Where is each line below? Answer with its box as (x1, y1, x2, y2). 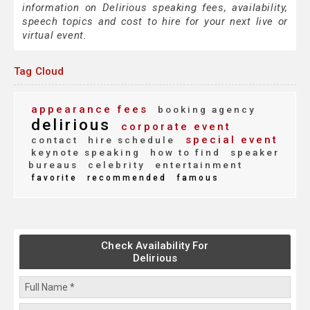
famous (172, 173, 219, 183)
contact (31, 134, 78, 146)
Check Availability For (101, 239, 209, 253)
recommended (83, 173, 167, 183)
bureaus (28, 159, 78, 171)
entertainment (151, 159, 243, 171)
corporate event (116, 120, 231, 134)
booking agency (154, 104, 256, 116)
